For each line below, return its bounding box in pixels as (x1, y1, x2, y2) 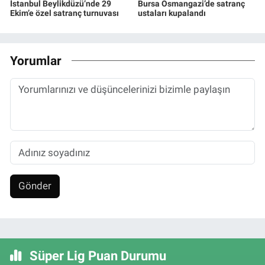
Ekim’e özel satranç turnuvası (10, 8, 119, 18)
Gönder (18, 180, 51, 192)
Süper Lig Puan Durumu (26, 248, 166, 263)
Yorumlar (10, 53, 62, 68)
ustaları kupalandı (137, 8, 206, 18)
